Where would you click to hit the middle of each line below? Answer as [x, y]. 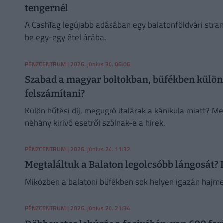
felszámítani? [55, 93]
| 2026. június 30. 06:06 [98, 64]
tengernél [46, 8]
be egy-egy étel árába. [65, 38]
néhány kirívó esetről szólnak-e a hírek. [95, 123]
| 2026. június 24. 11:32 [98, 149]
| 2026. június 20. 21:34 [98, 208]
